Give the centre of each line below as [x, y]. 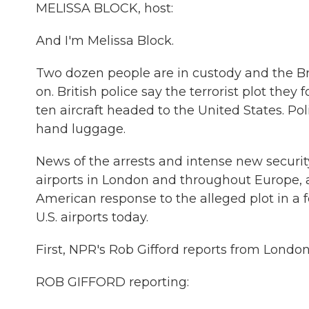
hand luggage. [81, 129]
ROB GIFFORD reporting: [112, 282]
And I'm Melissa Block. [105, 41]
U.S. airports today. [92, 217]
